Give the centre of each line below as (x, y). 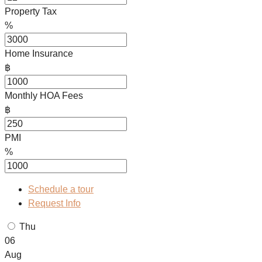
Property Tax (31, 12)
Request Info (54, 204)
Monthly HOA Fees (44, 96)
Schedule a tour (61, 189)
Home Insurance (39, 54)
